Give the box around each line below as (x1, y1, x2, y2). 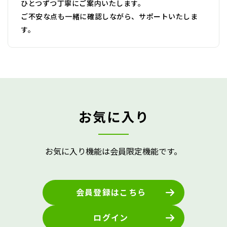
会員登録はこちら (75, 186, 146, 199)
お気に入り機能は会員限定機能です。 (45, 145, 182, 158)
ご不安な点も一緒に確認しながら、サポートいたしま (21, 11, 198, 22)
